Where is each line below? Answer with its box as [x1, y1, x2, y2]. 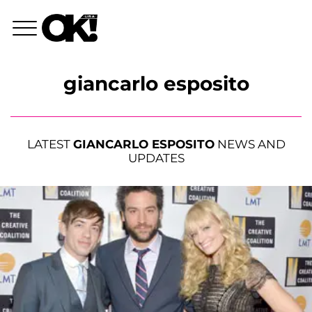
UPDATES [127, 151, 185, 166]
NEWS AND [214, 137, 286, 152]
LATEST [26, 137, 73, 152]
